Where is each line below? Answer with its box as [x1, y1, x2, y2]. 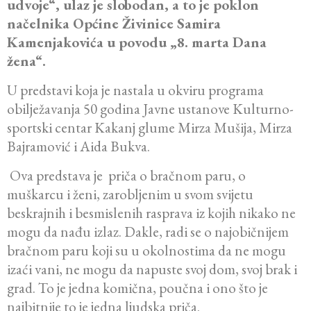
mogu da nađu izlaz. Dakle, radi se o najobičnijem [7, 222, 289, 242]
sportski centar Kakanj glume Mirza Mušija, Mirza [7, 118, 292, 137]
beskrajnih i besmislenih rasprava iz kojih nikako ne [7, 203, 296, 223]
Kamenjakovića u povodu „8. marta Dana [7, 33, 267, 52]
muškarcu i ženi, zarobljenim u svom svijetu [7, 185, 253, 204]
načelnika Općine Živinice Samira [7, 14, 221, 33]
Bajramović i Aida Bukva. [7, 137, 150, 156]
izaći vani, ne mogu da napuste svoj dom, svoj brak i [7, 260, 297, 279]
